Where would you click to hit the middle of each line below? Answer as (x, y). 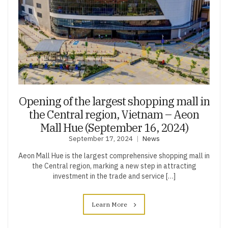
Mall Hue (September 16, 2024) (114, 127)
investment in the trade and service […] (114, 176)
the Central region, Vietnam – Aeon (114, 114)
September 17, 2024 (101, 138)
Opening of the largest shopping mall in (114, 101)
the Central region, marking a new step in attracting (114, 166)
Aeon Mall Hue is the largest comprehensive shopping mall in (114, 155)
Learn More (110, 204)
